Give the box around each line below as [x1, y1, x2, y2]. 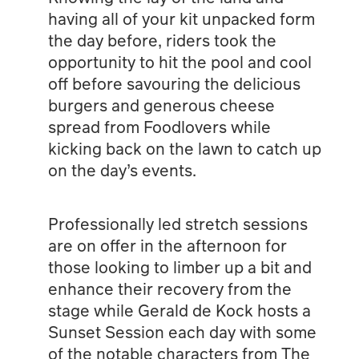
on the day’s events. [47, 158, 196, 181]
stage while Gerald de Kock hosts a [47, 298, 311, 321]
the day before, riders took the [47, 28, 276, 51]
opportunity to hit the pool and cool [47, 50, 312, 73]
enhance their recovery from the [47, 276, 292, 300]
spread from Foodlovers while [47, 115, 271, 138]
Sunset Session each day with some [47, 320, 317, 343]
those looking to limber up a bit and [47, 255, 312, 278]
